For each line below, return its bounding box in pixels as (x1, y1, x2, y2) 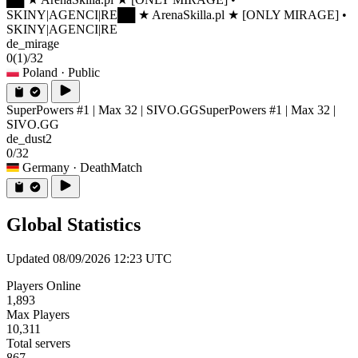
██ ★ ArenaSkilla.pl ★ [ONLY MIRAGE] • (117, 8, 347, 22)
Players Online (6, 279, 81, 293)
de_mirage (6, 37, 59, 51)
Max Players (6, 308, 70, 322)
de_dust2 (6, 132, 52, 146)
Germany (22, 161, 70, 175)
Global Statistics (6, 214, 141, 236)
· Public (61, 66, 100, 80)
